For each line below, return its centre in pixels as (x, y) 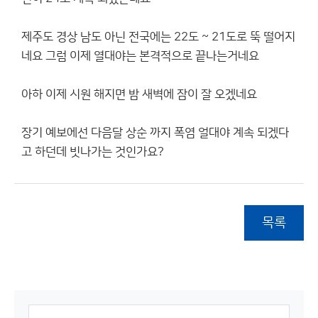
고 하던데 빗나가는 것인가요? (93, 152)
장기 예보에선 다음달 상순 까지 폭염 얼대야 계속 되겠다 (155, 133)
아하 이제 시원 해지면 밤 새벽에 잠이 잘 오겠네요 (139, 94)
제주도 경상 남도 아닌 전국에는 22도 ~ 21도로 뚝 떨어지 (158, 37)
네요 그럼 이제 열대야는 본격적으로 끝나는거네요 (140, 56)
